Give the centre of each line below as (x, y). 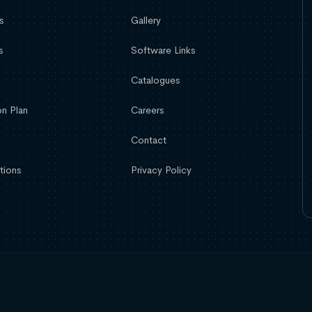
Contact (149, 140)
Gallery (146, 21)
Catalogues (156, 80)
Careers (148, 110)
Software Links (163, 50)
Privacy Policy (162, 170)
